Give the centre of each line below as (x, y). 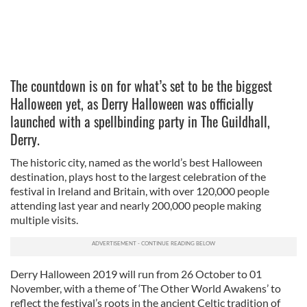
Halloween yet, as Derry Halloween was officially (132, 103)
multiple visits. (44, 220)
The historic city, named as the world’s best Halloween (136, 162)
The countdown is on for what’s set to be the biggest (141, 86)
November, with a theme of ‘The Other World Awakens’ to (146, 288)
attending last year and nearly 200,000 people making (136, 205)
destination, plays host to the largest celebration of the (138, 176)
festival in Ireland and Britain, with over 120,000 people (140, 191)
